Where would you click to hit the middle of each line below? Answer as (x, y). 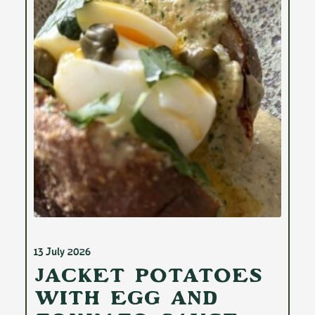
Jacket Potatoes (149, 278)
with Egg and (127, 301)
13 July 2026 (62, 252)
